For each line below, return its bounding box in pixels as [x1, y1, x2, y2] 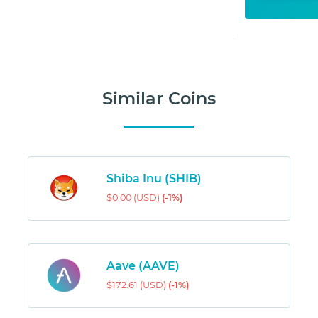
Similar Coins [102, 88, 216, 109]
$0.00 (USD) [106, 192, 162, 204]
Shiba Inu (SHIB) [106, 172, 202, 186]
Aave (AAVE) [106, 259, 180, 273]
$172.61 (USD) [106, 280, 168, 291]
